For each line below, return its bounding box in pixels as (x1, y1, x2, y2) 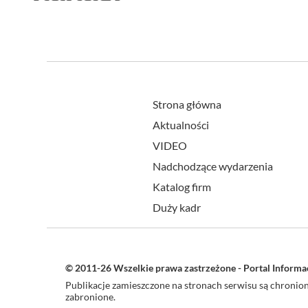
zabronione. (65, 291, 115, 303)
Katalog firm (153, 180, 211, 194)
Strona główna (153, 98, 221, 111)
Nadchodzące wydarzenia (153, 159, 273, 173)
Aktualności (153, 118, 209, 132)
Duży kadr (153, 201, 201, 214)
